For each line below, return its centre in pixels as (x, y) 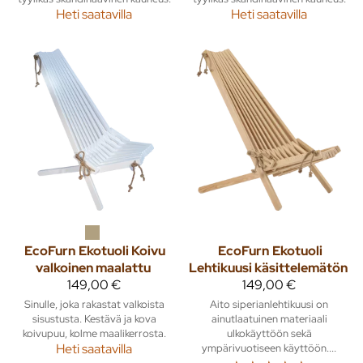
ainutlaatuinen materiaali (269, 318)
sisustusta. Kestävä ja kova (94, 318)
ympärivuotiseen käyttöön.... (269, 347)
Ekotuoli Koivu (122, 250)
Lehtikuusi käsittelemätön (268, 267)
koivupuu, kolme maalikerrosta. (94, 333)
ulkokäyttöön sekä (269, 333)
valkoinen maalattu (93, 267)
